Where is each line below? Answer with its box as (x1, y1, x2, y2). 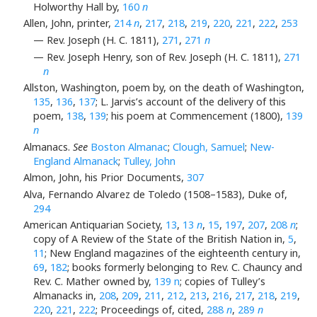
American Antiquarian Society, (23, 218, 166, 232)
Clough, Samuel (172, 139, 245, 154)
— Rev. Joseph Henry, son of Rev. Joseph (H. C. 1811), (33, 50, 284, 64)
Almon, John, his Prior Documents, (23, 171, 187, 185)
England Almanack (33, 154, 118, 168)
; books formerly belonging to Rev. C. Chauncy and (67, 260, 302, 275)
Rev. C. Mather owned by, (33, 275, 154, 289)
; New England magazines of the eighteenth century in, (45, 246, 301, 260)
